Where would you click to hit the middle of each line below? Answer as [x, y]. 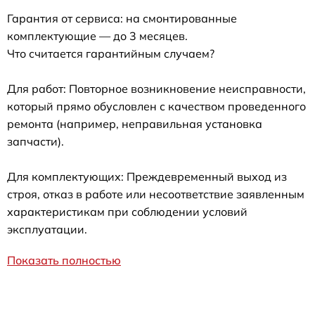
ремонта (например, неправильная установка [135, 124]
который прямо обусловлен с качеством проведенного [156, 106]
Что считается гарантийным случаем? [111, 53]
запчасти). [36, 141]
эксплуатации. [47, 229]
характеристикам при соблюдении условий [127, 212]
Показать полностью [64, 260]
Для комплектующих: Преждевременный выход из [147, 176]
